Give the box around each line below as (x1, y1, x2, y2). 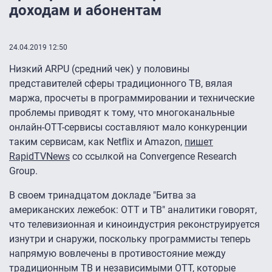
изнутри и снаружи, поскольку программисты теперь (9, 233, 251, 245)
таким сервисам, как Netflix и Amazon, (9, 136, 185, 148)
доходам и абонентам (9, 2, 161, 19)
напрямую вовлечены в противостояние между (9, 248, 226, 260)
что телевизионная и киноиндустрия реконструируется (9, 219, 260, 231)
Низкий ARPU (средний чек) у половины (9, 63, 189, 75)
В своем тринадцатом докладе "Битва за (9, 189, 196, 202)
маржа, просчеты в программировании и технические (9, 92, 254, 104)
